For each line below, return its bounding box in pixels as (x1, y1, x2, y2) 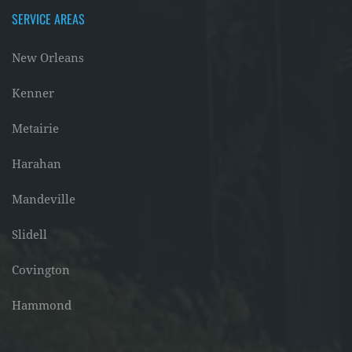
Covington (12, 263, 70, 277)
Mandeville (12, 192, 75, 207)
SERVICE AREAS (12, 9, 85, 28)
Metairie (12, 122, 59, 136)
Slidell (12, 228, 47, 242)
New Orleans (12, 51, 84, 65)
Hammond (12, 299, 71, 313)
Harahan (12, 157, 61, 171)
